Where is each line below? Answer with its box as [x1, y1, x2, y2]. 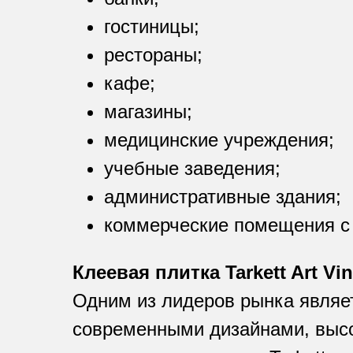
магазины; [104, 101, 192, 123]
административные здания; [104, 186, 341, 208]
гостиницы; [104, 16, 199, 38]
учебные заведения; [104, 158, 281, 180]
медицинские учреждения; [104, 129, 334, 151]
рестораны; [104, 44, 203, 66]
